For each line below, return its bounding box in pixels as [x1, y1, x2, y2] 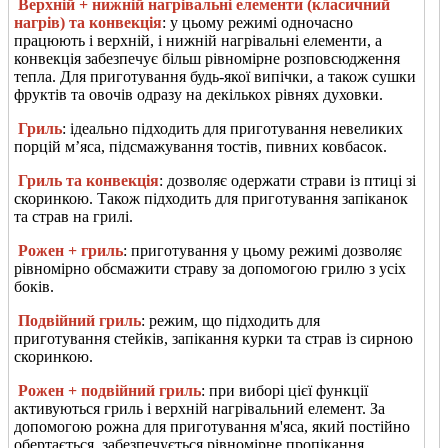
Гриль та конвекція [14, 171, 159, 189]
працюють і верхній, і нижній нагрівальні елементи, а [14, 31, 382, 49]
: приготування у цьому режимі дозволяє [123, 241, 402, 259]
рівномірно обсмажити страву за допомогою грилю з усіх [14, 259, 406, 277]
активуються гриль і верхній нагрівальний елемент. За [14, 399, 385, 417]
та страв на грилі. [14, 207, 133, 225]
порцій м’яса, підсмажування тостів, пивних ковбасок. [14, 137, 387, 155]
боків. [14, 277, 54, 295]
